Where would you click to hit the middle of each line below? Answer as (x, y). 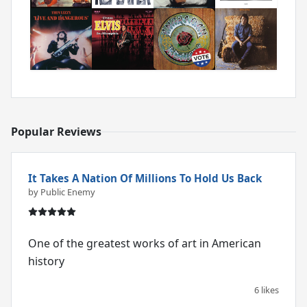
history (46, 261)
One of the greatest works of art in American (145, 244)
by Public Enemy (62, 192)
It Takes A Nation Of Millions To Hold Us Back (145, 179)
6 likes (267, 290)
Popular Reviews (56, 132)
